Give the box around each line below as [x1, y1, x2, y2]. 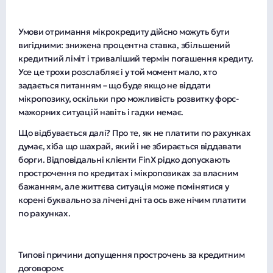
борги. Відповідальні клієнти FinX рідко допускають [18, 154, 231, 165]
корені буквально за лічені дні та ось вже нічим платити [18, 194, 246, 205]
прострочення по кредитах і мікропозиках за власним [18, 167, 239, 179]
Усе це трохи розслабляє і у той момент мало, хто [18, 66, 217, 77]
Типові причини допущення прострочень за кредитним [18, 249, 245, 260]
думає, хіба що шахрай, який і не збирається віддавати [18, 140, 242, 152]
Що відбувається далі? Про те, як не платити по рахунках [18, 127, 251, 138]
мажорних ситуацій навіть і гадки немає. [18, 106, 184, 118]
